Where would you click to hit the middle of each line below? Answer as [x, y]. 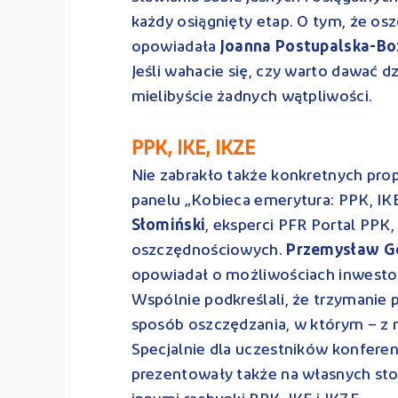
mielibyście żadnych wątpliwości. [252, 97]
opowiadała [175, 47]
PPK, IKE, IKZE [193, 149]
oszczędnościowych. [207, 251]
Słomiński [168, 226]
